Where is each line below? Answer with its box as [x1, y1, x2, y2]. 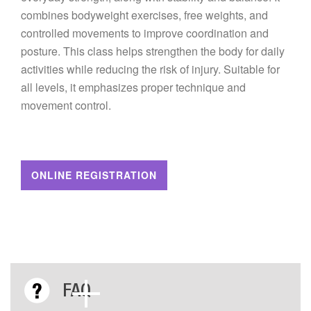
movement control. [21, 97, 111, 113]
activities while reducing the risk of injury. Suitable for [21, 61, 280, 77]
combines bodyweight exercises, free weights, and [21, 7, 268, 23]
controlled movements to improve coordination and [21, 25, 269, 41]
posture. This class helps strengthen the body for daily [21, 43, 285, 59]
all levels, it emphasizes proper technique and [21, 79, 246, 95]
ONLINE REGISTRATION [31, 168, 157, 182]
